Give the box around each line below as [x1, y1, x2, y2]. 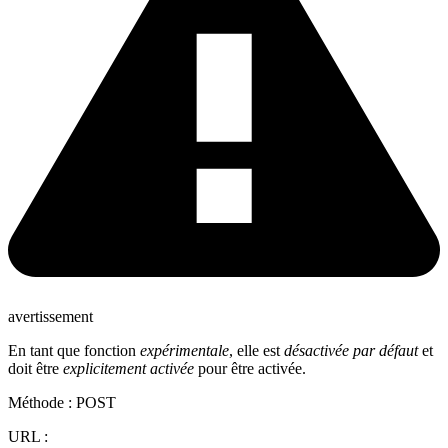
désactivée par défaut [284, 342, 418, 360]
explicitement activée [63, 360, 194, 378]
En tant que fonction [8, 342, 140, 360]
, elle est [229, 342, 284, 360]
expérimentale [140, 342, 229, 360]
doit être [8, 360, 63, 378]
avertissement [8, 308, 93, 326]
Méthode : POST [8, 394, 116, 412]
